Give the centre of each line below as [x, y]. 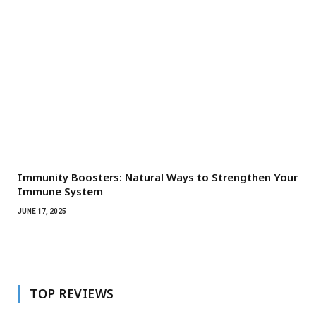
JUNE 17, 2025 [42, 211]
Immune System [60, 191]
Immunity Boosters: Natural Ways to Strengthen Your [158, 177]
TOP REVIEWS [72, 293]
